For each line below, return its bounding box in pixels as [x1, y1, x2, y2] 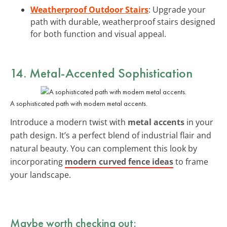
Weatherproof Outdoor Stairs [30, 4, 148, 15]
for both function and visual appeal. [30, 28, 166, 40]
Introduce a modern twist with [10, 116, 128, 128]
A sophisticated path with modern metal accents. [10, 98, 147, 108]
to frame [173, 156, 208, 167]
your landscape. [10, 169, 71, 180]
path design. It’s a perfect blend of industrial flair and [10, 129, 211, 141]
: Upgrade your [148, 4, 206, 15]
